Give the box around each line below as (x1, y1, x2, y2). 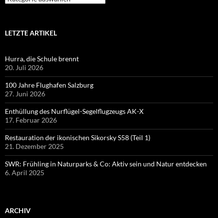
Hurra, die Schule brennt (5, 54, 79, 63)
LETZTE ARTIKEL (5, 29, 57, 37)
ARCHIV (5, 206, 31, 215)
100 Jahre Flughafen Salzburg (5, 81, 93, 90)
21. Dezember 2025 (5, 142, 64, 151)
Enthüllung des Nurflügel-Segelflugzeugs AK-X (5, 107, 144, 116)
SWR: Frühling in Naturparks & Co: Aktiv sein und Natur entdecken (5, 160, 207, 168)
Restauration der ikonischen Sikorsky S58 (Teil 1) (5, 133, 150, 142)
